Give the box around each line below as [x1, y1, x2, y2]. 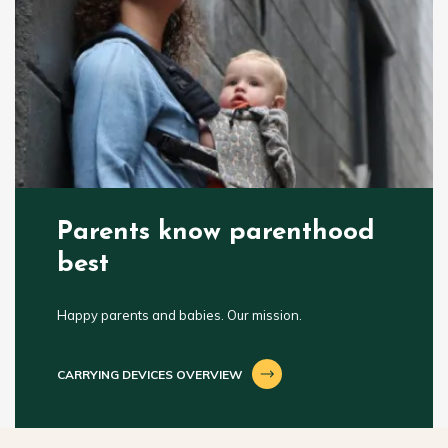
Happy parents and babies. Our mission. [56, 307, 302, 324]
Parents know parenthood [56, 219, 375, 247]
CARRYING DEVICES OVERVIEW [56, 367, 242, 383]
